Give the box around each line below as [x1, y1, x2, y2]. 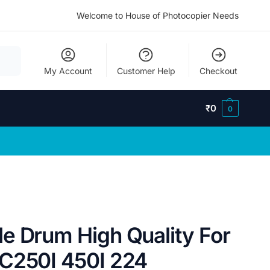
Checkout [199, 66, 238, 76]
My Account [44, 66, 93, 76]
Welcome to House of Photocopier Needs [77, 10, 239, 20]
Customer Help [116, 66, 175, 76]
